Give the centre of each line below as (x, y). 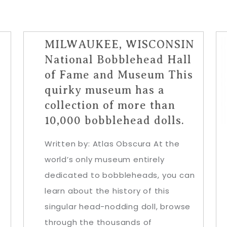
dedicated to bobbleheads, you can (120, 175)
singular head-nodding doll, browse (118, 206)
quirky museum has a (105, 90)
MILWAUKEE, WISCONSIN (120, 44)
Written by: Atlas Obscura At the (112, 144)
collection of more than (110, 105)
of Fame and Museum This (119, 75)
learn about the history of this (107, 191)
